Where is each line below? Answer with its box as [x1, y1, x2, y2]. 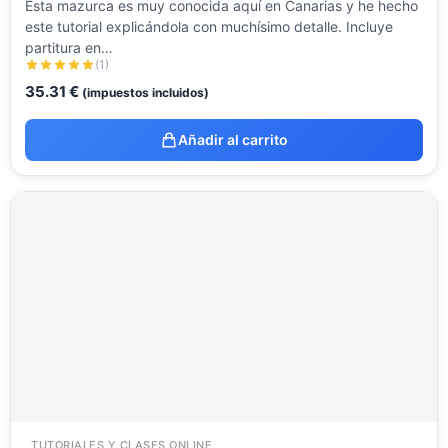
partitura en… [25, 39, 113, 57]
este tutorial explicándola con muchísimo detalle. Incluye [25, 18, 393, 36]
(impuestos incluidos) [82, 85, 209, 101]
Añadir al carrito [178, 131, 288, 149]
